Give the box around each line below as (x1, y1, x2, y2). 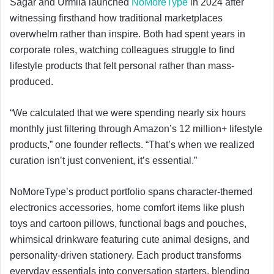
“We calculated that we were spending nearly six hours (10, 107, 246, 118)
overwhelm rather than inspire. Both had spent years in (10, 28, 245, 39)
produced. (10, 76, 53, 87)
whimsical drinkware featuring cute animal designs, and (10, 234, 250, 245)
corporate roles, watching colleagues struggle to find (10, 44, 235, 55)
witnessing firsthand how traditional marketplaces (10, 12, 223, 23)
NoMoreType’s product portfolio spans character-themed (10, 186, 253, 197)
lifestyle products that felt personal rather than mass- (10, 60, 234, 71)
